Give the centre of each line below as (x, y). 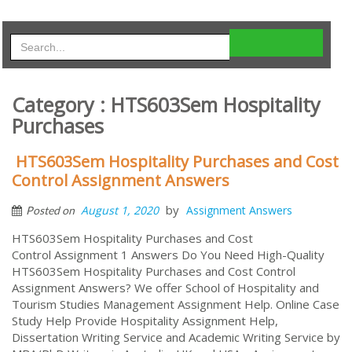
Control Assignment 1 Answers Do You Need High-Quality (168, 254)
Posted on (51, 210)
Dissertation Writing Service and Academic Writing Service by (176, 337)
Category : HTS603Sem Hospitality (166, 104)
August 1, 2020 (120, 210)
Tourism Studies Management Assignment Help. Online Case (176, 304)
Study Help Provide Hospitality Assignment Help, (145, 320)
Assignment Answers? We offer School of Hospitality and (165, 287)
